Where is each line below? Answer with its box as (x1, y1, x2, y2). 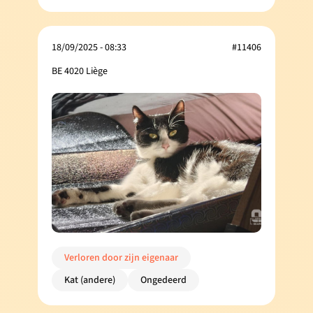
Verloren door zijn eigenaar (64, 250, 178, 265)
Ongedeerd (140, 272, 187, 287)
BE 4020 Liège (52, 64, 108, 78)
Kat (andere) (64, 272, 115, 287)
